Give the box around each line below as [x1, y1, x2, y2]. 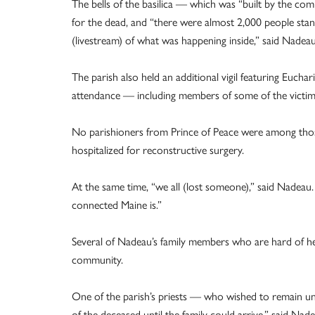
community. [72, 251, 123, 267]
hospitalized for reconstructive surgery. [72, 141, 244, 157]
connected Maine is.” [72, 196, 162, 212]
